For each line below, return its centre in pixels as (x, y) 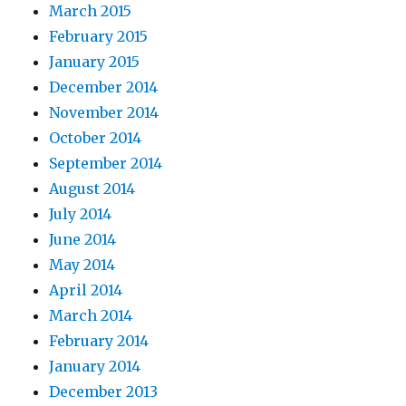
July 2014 (81, 214)
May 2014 (82, 265)
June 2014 (83, 240)
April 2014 (86, 290)
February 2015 (99, 37)
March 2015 (91, 11)
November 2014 (104, 113)
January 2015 (95, 62)
